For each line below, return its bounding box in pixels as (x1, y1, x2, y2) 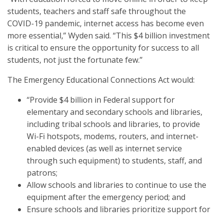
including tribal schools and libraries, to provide (27, 119, 200, 129)
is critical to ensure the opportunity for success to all (7, 42, 199, 53)
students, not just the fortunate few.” (7, 54, 143, 65)
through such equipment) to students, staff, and (27, 155, 202, 166)
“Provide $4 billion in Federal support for (27, 94, 175, 105)
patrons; (27, 167, 57, 178)
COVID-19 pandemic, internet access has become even (7, 18, 204, 29)
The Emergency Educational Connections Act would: (7, 74, 195, 85)
